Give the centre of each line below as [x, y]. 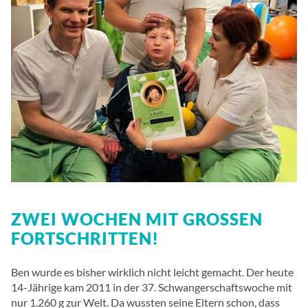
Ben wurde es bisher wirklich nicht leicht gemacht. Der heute [152, 272]
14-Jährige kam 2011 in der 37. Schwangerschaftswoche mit [152, 287]
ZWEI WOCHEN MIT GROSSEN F [137, 219]
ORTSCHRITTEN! [81, 239]
